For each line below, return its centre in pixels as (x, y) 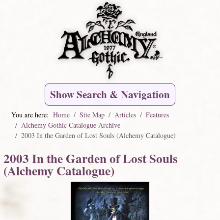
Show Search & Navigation (110, 94)
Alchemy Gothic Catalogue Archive (71, 125)
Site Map (92, 115)
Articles (125, 115)
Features (157, 115)
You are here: (32, 115)
